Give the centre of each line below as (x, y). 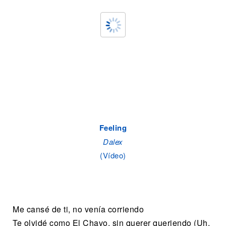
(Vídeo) (113, 155)
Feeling (113, 128)
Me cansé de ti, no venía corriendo (78, 209)
